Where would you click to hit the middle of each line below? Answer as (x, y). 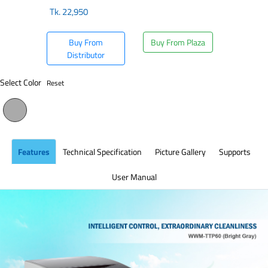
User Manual (134, 177)
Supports (234, 152)
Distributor (86, 55)
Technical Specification (102, 152)
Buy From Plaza (178, 42)
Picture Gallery (180, 152)
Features (33, 152)
